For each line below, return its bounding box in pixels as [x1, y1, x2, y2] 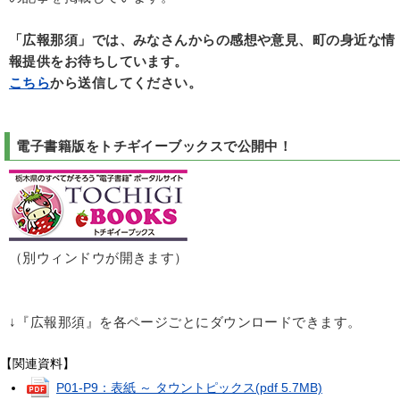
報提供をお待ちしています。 [9, 54, 188, 70]
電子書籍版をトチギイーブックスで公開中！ [16, 138, 293, 154]
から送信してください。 [50, 76, 203, 91]
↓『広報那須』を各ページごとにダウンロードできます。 [9, 314, 362, 329]
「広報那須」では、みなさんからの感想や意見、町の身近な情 [9, 33, 396, 48]
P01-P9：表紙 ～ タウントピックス [56, 379, 255, 395]
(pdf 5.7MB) [255, 379, 322, 395]
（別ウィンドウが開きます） [9, 250, 188, 265]
